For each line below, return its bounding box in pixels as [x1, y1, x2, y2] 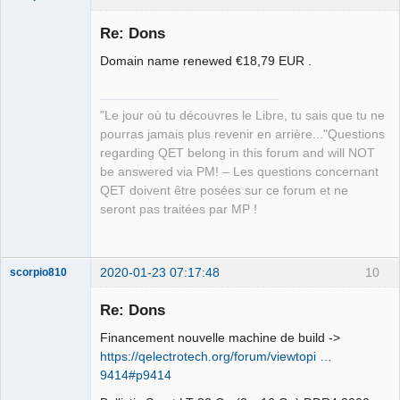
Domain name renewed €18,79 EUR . [100, 53, 312, 68]
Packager [10, 210, 56, 223]
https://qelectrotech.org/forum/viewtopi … [100, 348, 332, 363]
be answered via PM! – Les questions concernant [100, 164, 379, 179]
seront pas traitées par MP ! [100, 202, 257, 216]
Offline [23, 229, 58, 244]
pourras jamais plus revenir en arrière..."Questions [100, 127, 385, 141]
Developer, [10, 197, 62, 211]
